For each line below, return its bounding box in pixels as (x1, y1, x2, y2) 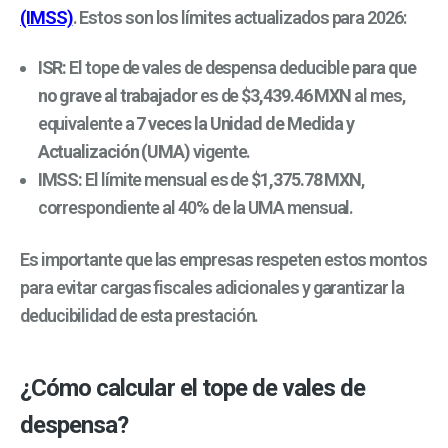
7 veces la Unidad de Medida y (136, 113, 355, 135)
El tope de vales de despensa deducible (66, 57, 353, 79)
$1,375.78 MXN (251, 169, 362, 191)
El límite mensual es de (82, 169, 252, 191)
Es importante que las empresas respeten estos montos (20, 249, 427, 271)
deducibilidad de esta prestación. (20, 305, 259, 327)
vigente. (190, 141, 251, 163)
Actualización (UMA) (37, 141, 191, 163)
